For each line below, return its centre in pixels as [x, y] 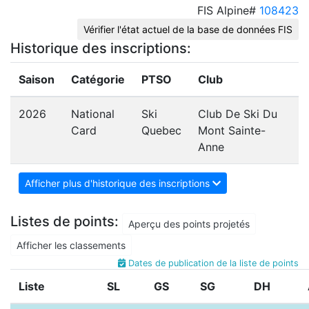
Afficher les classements [71, 246]
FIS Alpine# [228, 10]
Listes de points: [66, 221]
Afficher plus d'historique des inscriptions [119, 183]
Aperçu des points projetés [189, 224]
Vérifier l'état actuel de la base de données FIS [188, 29]
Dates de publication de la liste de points [212, 263]
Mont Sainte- [232, 130]
